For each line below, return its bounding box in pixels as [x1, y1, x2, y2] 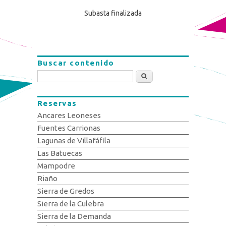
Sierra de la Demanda [37, 212, 111, 221]
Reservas [37, 99, 77, 108]
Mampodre [37, 161, 75, 171]
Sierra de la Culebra [37, 199, 104, 208]
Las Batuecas [37, 149, 82, 158]
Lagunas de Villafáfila [37, 136, 110, 145]
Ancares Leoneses [37, 111, 101, 120]
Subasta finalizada [84, 9, 142, 17]
